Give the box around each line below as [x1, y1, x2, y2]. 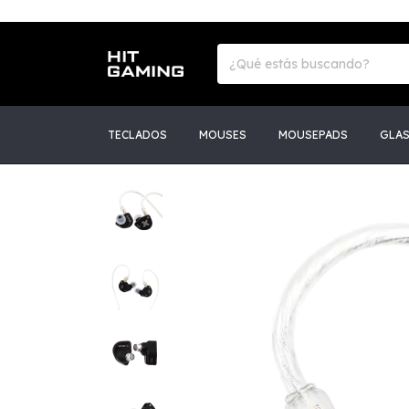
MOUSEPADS [278, 128, 348, 142]
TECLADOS [108, 128, 167, 142]
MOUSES [199, 128, 246, 142]
